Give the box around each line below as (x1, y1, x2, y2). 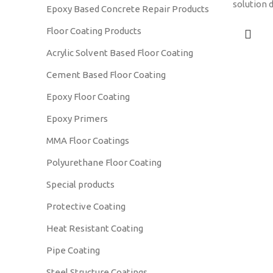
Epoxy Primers (46, 113, 108, 124)
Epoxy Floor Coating (46, 91, 130, 102)
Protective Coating (46, 201, 126, 211)
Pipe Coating (46, 245, 100, 255)
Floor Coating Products (46, 26, 141, 36)
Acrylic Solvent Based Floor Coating (46, 48, 193, 58)
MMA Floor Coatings (46, 135, 129, 146)
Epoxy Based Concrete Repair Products (46, 4, 209, 14)
